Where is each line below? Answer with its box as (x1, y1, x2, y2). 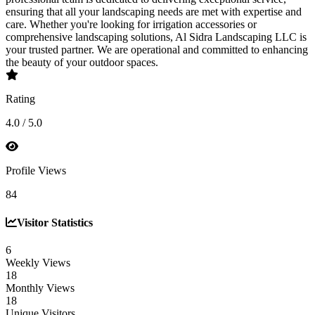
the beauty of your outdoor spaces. (6, 56, 158, 69)
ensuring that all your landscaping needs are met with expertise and (6, 6, 302, 18)
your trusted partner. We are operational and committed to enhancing (6, 44, 308, 56)
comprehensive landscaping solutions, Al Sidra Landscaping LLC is (6, 31, 307, 44)
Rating (6, 93, 35, 105)
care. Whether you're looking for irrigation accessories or (6, 18, 257, 31)
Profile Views (6, 165, 66, 177)
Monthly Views (6, 281, 75, 294)
